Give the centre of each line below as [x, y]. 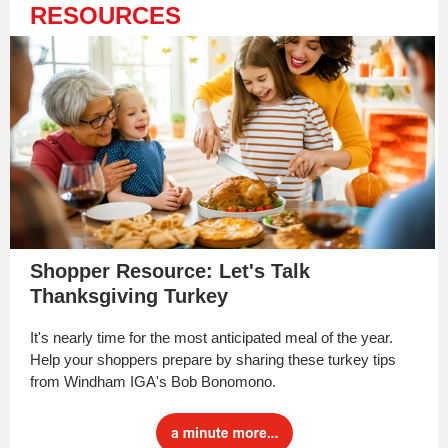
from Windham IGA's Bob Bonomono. [153, 381]
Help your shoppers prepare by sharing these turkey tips [213, 359]
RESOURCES [105, 15]
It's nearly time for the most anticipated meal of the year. [211, 337]
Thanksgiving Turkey [129, 296]
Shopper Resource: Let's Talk [170, 271]
